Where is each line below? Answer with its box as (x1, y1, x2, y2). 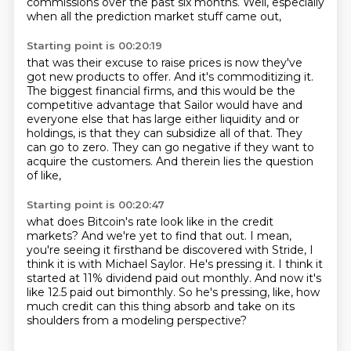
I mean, (249, 229, 291, 243)
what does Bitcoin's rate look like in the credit (26, 215, 273, 229)
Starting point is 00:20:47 (26, 198, 165, 211)
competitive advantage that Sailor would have (26, 98, 282, 112)
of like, (26, 168, 61, 183)
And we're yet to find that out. (81, 229, 250, 243)
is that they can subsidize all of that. (78, 126, 276, 140)
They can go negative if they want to (111, 140, 314, 154)
